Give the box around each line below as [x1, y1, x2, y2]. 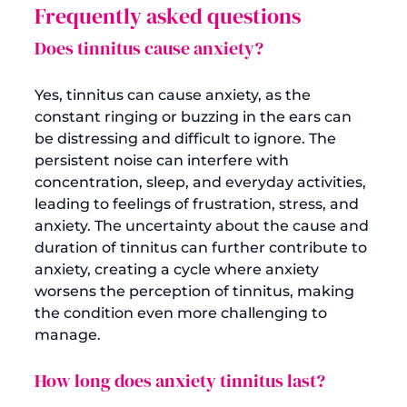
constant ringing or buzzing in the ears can [35, 107, 355, 125]
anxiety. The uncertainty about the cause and [35, 216, 372, 234]
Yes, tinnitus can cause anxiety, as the [35, 85, 314, 104]
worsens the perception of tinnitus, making [35, 282, 358, 300]
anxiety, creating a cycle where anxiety [35, 260, 323, 278]
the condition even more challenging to [35, 303, 331, 322]
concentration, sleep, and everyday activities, [35, 173, 370, 191]
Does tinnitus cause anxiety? [35, 35, 263, 61]
